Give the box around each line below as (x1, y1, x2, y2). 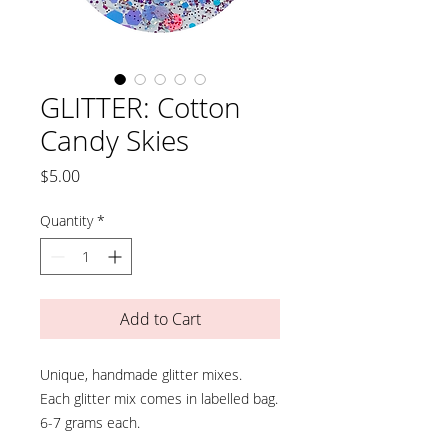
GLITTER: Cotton (40, 88, 241, 126)
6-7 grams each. (40, 413, 140, 432)
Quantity (40, 211, 93, 230)
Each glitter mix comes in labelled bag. (40, 389, 278, 408)
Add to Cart (119, 308, 201, 330)
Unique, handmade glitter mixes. (40, 365, 242, 384)
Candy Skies (40, 121, 189, 159)
